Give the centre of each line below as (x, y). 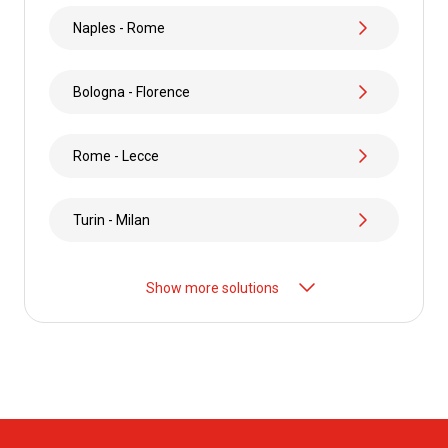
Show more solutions (212, 287)
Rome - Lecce (116, 155)
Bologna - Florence (131, 91)
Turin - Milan (111, 219)
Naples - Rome (119, 27)
